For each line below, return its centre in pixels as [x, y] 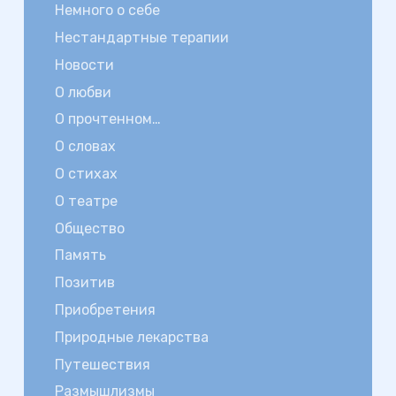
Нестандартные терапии [141, 37]
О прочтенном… [107, 119]
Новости [84, 65]
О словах [85, 147]
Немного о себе [107, 11]
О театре [86, 201]
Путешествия [102, 364]
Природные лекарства [131, 337]
